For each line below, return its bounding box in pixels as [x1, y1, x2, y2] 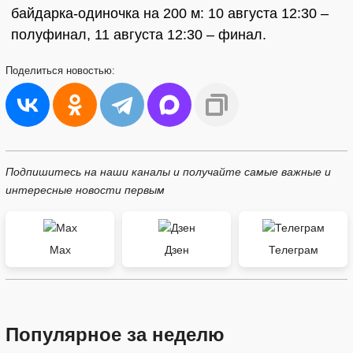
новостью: [66, 65, 115, 76]
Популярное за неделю [6, 324, 225, 345]
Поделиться [6, 65, 66, 76]
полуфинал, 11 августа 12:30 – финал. [11, 27, 266, 43]
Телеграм [268, 243, 318, 256]
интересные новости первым [6, 184, 165, 196]
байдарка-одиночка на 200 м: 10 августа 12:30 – [11, 6, 329, 21]
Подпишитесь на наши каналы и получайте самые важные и [6, 165, 331, 178]
